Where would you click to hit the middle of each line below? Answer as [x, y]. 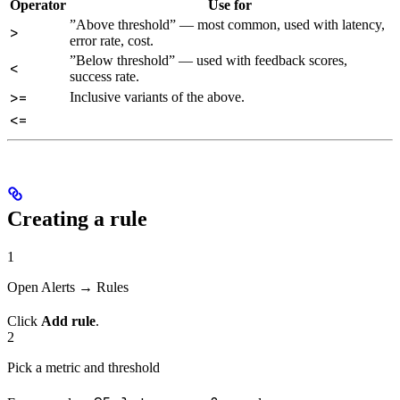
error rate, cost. [112, 41]
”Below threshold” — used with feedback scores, [208, 61]
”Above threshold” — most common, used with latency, [227, 25]
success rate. [104, 77]
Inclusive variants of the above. [157, 97]
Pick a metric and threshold [83, 367]
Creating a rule [77, 219]
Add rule [68, 321]
